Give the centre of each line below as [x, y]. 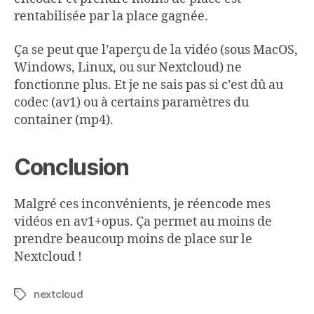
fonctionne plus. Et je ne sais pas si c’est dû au [149, 85]
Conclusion [71, 167]
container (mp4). [64, 120]
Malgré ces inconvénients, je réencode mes [142, 204]
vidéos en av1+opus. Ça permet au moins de [143, 221]
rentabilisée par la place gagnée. [111, 17]
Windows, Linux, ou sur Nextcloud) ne [128, 67]
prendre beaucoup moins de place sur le [133, 239]
